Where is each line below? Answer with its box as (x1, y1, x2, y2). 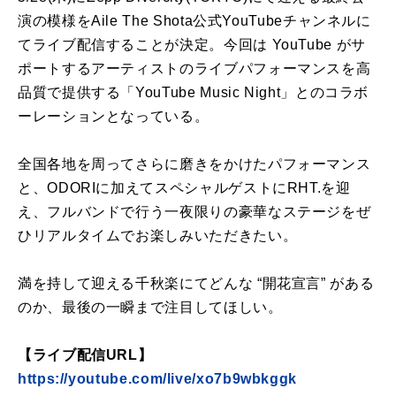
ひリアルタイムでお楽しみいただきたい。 (18, 228, 298, 244)
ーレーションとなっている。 (18, 109, 209, 125)
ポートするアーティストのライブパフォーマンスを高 (18, 61, 371, 77)
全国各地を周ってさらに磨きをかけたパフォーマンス (18, 156, 371, 172)
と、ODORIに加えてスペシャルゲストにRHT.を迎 (18, 180, 351, 196)
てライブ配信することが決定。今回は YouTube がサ (18, 37, 366, 53)
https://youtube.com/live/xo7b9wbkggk (18, 371, 298, 387)
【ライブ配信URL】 (18, 347, 153, 363)
